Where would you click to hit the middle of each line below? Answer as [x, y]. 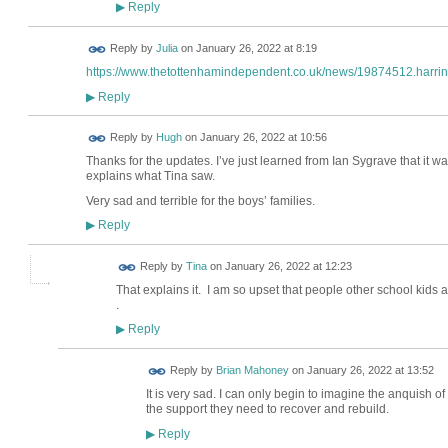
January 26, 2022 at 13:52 [370, 370]
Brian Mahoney [252, 370]
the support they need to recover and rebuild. [267, 409]
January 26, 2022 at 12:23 [288, 266]
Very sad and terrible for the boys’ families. [201, 200]
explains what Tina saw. [150, 176]
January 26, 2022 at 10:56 [263, 137]
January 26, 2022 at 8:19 [256, 48]
